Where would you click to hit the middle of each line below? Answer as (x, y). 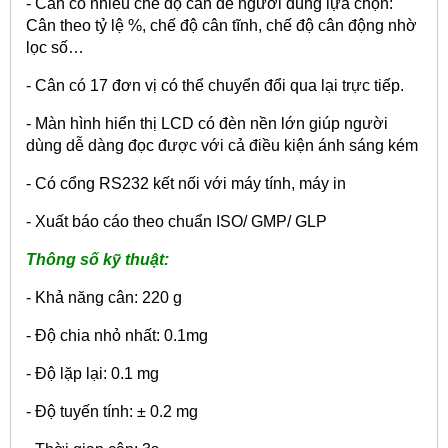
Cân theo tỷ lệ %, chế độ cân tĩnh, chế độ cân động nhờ (221, 25)
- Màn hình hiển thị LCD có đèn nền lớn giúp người (207, 123)
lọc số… (55, 47)
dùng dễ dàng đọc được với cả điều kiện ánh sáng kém (222, 145)
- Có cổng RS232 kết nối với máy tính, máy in (186, 183)
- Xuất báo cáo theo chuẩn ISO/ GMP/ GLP (176, 221)
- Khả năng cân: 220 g (104, 297)
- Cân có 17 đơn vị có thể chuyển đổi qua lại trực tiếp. (215, 85)
